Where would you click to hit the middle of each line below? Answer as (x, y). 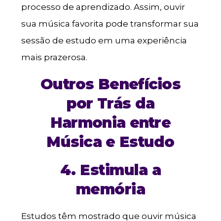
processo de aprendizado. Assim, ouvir (103, 7)
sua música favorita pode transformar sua (110, 24)
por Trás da (110, 104)
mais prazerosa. (54, 57)
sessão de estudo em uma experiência (104, 41)
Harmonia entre (110, 123)
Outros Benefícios (110, 84)
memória (110, 189)
